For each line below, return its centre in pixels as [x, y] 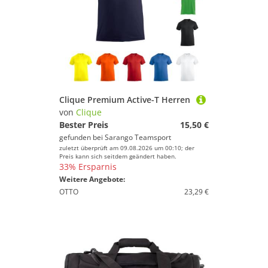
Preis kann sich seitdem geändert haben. [118, 156]
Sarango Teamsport [138, 137]
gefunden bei [82, 137]
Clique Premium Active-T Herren [125, 100]
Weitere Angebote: [92, 179]
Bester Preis [84, 125]
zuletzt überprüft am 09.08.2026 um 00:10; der [127, 148]
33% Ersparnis [88, 167]
